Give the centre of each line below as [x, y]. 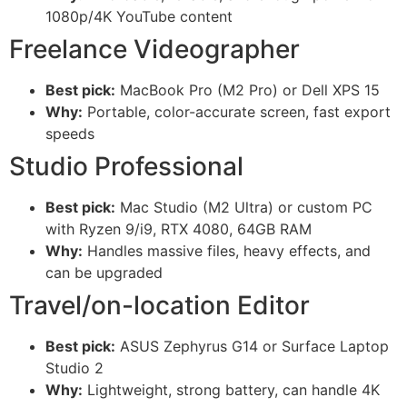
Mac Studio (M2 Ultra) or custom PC [244, 207]
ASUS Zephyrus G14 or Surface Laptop [252, 346]
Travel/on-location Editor [159, 305]
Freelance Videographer [154, 49]
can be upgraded [104, 272]
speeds [70, 133]
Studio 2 [74, 367]
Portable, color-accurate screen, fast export [237, 111]
